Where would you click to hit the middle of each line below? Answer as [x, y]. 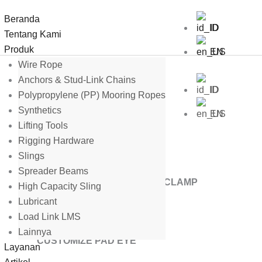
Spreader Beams [53, 171]
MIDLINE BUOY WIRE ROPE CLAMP [117, 182]
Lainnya [35, 232]
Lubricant [37, 201]
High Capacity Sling [60, 186]
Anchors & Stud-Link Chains [77, 80]
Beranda [22, 19]
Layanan [22, 247]
